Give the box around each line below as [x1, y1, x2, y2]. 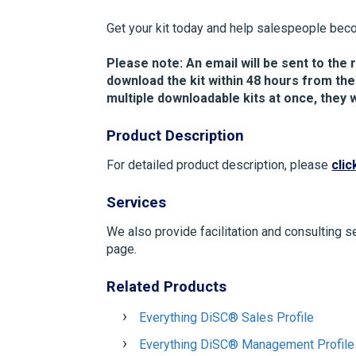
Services [106, 194, 167, 211]
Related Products [106, 278, 227, 295]
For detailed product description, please [106, 157, 332, 172]
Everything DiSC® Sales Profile [139, 310, 315, 325]
